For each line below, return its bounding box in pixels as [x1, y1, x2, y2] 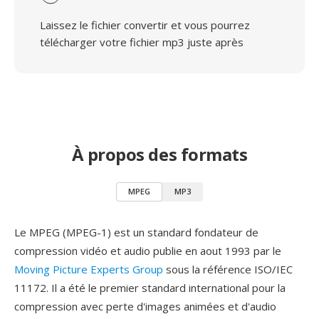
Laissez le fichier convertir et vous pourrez [40, 18, 250, 32]
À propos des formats [71, 142, 248, 166]
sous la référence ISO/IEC [163, 262, 293, 276]
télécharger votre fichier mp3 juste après [40, 35, 244, 49]
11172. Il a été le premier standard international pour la [14, 281, 286, 295]
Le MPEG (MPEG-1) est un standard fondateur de [14, 225, 258, 239]
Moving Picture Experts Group [14, 262, 163, 276]
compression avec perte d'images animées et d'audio [14, 299, 276, 313]
